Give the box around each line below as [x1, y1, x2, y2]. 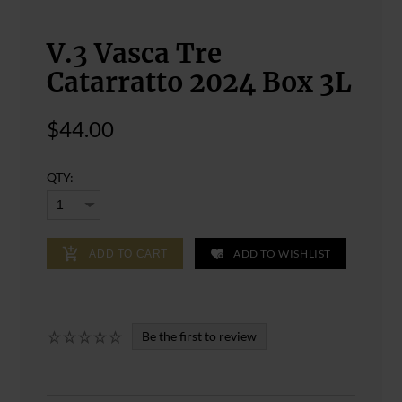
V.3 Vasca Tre [47, 37, 223, 71]
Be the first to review [142, 328, 258, 345]
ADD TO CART [89, 247, 168, 260]
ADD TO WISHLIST [233, 246, 332, 260]
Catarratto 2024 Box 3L [47, 66, 353, 100]
